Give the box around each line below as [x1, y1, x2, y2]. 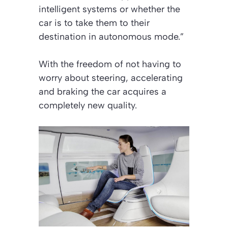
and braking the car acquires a [39, 86, 166, 98]
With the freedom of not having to [39, 59, 181, 70]
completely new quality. [39, 100, 137, 111]
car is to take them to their [39, 17, 150, 29]
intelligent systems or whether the [39, 4, 180, 15]
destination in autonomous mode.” [39, 31, 184, 43]
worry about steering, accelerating [39, 72, 183, 84]
